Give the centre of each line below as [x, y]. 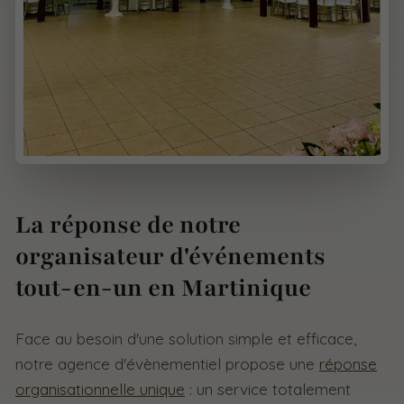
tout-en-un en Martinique [163, 288]
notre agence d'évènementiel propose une [167, 363]
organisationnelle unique [100, 389]
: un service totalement [268, 389]
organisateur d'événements [170, 256]
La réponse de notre [128, 225]
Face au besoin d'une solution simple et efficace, [186, 338]
